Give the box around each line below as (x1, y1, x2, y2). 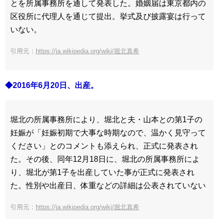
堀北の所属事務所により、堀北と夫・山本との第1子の (10, 115, 202, 124)
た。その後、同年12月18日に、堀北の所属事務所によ (10, 154, 200, 163)
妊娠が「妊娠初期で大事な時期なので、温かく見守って (10, 128, 206, 137)
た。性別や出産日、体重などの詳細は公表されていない (10, 181, 206, 190)
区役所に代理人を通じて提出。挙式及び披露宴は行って (10, 12, 206, 21)
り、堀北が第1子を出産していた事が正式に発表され (10, 168, 195, 176)
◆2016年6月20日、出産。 (5, 81, 98, 89)
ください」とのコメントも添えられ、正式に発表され (10, 141, 198, 150)
